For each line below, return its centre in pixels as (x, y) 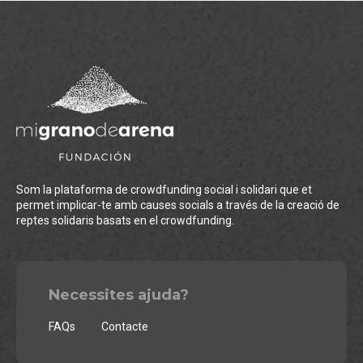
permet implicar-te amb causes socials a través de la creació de (178, 205)
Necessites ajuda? (119, 295)
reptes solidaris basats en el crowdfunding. (125, 221)
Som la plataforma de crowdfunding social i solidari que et (164, 190)
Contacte (125, 326)
